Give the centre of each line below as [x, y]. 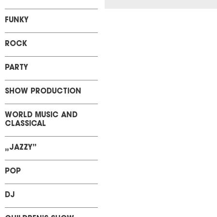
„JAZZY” [21, 148]
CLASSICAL [25, 124]
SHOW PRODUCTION [43, 92]
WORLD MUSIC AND [41, 116]
